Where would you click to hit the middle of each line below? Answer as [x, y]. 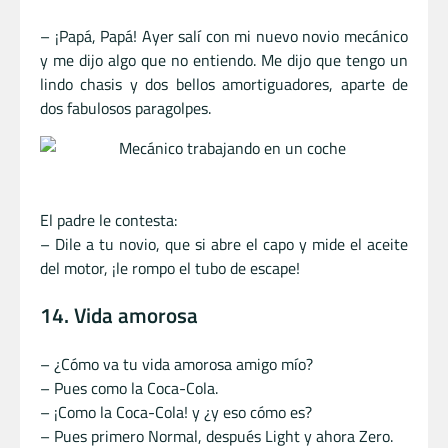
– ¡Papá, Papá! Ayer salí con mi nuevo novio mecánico [224, 35]
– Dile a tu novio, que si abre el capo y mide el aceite [224, 243]
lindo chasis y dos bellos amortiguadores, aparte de [224, 83]
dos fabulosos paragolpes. [125, 107]
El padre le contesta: [108, 219]
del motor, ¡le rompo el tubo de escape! [170, 267]
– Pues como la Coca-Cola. [129, 388]
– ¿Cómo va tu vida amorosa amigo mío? [176, 364]
